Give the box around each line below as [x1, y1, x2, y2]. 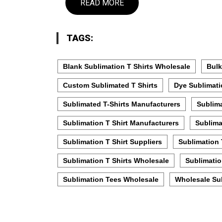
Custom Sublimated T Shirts [63, 81, 158, 89]
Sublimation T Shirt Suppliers [63, 137, 162, 146]
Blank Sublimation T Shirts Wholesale [63, 62, 190, 70]
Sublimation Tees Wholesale [63, 175, 159, 183]
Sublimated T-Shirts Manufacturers [63, 100, 180, 108]
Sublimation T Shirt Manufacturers [63, 118, 179, 127]
